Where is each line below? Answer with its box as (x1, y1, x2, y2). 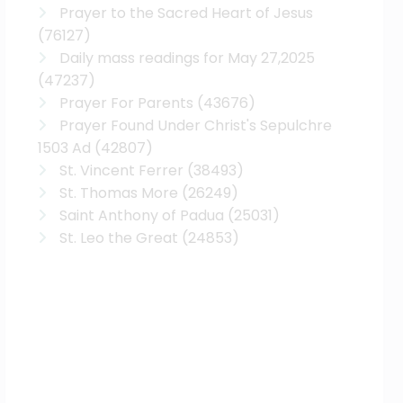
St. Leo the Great (59, 228, 179, 248)
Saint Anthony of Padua (59, 205, 225, 226)
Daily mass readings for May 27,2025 (59, 48, 316, 68)
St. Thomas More (59, 183, 179, 203)
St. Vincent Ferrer (59, 160, 184, 181)
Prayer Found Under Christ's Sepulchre (59, 115, 333, 136)
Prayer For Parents (59, 93, 194, 113)
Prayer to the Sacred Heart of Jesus (59, 3, 314, 23)
